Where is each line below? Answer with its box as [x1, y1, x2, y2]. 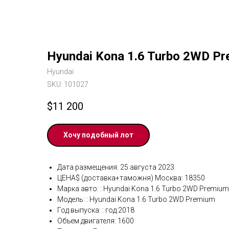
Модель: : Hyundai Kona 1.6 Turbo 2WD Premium [57, 195, 215, 204]
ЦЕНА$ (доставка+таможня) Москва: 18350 [57, 174, 205, 182]
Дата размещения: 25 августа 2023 [57, 163, 174, 172]
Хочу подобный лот [63, 131, 133, 140]
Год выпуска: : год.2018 [57, 206, 134, 215]
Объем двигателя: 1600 [57, 217, 134, 225]
